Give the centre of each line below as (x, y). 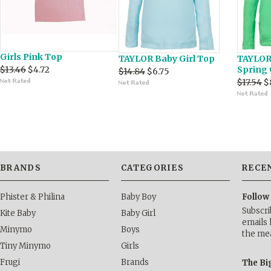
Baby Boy (139, 197)
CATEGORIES (152, 168)
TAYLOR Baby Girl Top (167, 59)
